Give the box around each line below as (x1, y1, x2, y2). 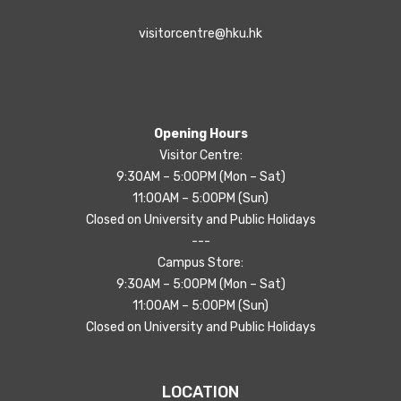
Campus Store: (158, 255, 243, 271)
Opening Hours (153, 126, 248, 142)
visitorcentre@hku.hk (139, 26, 262, 42)
